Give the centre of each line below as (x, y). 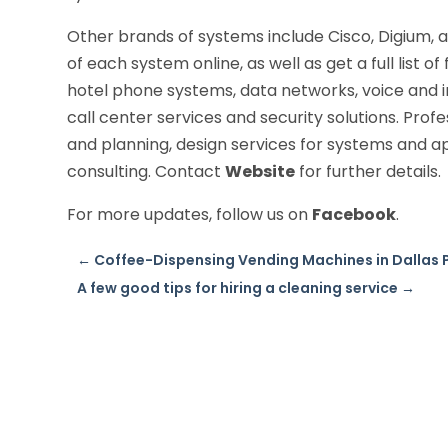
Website (260, 172)
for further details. (368, 172)
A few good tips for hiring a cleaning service (238, 288)
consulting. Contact (146, 172)
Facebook (354, 215)
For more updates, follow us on (190, 215)
